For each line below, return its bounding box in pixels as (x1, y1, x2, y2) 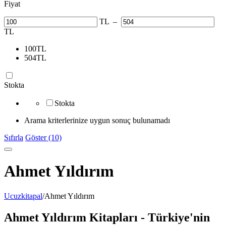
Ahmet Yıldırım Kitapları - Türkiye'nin (4, 210, 210, 224)
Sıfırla (4, 133, 23, 142)
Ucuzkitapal (4, 191, 42, 200)
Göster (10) (25, 133, 62, 142)
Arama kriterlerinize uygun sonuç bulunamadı (24, 116, 170, 125)
